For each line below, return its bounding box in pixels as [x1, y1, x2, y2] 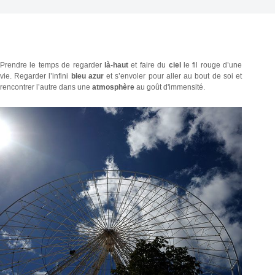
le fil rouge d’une [180, 61, 242, 69]
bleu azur [71, 72, 104, 80]
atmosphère [92, 83, 134, 91]
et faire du [128, 61, 169, 69]
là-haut [104, 61, 129, 69]
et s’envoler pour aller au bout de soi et [104, 72, 242, 80]
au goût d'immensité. [134, 83, 205, 91]
